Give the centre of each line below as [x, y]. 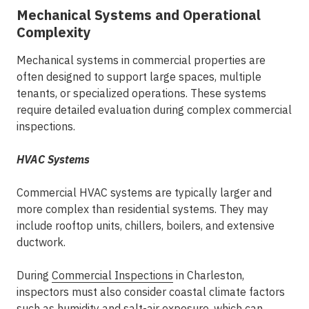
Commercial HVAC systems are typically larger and [144, 192]
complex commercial [239, 110]
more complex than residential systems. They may [142, 209]
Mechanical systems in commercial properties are [141, 60]
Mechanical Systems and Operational [139, 15]
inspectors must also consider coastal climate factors [151, 292]
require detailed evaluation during [102, 110]
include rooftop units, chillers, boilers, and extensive [146, 226]
